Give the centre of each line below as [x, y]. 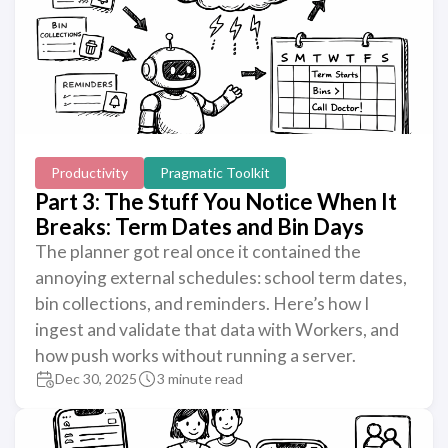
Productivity [89, 172]
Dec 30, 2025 [96, 378]
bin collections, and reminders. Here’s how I [202, 303]
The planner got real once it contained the [198, 251]
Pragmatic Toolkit [215, 172]
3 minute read [200, 378]
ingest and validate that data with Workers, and [217, 329]
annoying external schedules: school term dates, [221, 277]
